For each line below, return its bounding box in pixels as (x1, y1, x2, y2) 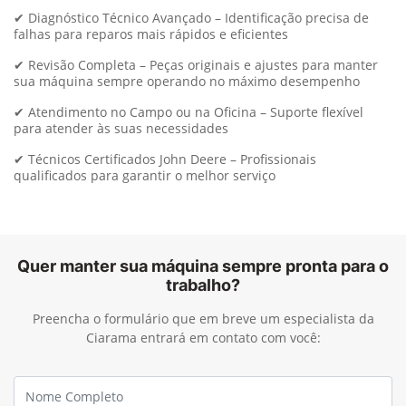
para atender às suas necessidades (14, 119, 228, 137)
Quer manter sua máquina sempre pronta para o (17, 256, 389, 275)
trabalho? (166, 275, 240, 295)
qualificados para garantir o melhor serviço (14, 166, 275, 184)
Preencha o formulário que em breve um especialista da (32, 309, 374, 327)
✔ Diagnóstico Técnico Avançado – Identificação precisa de (14, 8, 369, 26)
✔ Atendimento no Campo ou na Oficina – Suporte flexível (14, 102, 363, 121)
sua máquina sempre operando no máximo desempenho (14, 72, 360, 90)
